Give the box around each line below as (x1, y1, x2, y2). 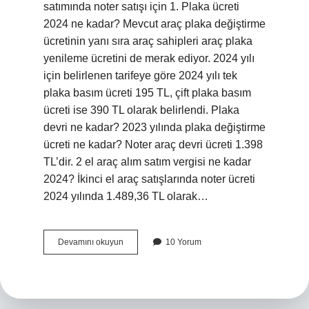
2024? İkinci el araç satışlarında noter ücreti (43, 173, 255, 185)
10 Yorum (166, 237, 201, 247)
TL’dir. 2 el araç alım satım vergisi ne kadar (43, 156, 251, 168)
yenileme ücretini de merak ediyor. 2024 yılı (43, 52, 255, 64)
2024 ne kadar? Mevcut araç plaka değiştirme (43, 18, 266, 30)
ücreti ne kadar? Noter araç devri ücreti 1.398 (43, 139, 263, 150)
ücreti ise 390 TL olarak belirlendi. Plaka (43, 104, 239, 116)
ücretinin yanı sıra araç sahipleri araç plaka (43, 35, 252, 47)
